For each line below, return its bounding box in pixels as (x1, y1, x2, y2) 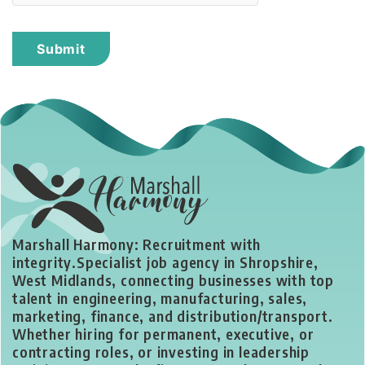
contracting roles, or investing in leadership (12, 342, 310, 362)
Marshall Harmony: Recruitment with (12, 235, 262, 254)
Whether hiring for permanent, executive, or (12, 324, 314, 344)
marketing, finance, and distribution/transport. (12, 306, 333, 326)
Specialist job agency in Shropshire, (77, 253, 319, 272)
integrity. (12, 253, 77, 272)
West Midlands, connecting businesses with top (12, 270, 334, 290)
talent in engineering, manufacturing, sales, (12, 288, 308, 308)
